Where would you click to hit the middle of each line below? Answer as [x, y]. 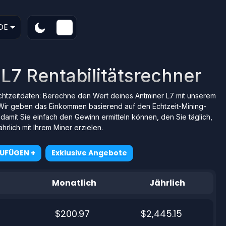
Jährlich [167, 183]
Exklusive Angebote [89, 153]
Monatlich [74, 183]
